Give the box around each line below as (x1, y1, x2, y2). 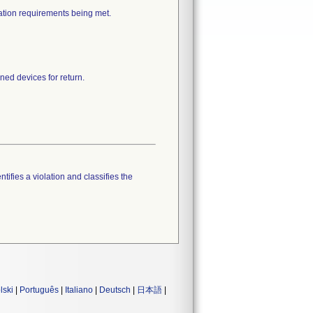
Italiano (65, 285, 93, 295)
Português (20, 285, 59, 295)
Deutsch (99, 285, 131, 295)
